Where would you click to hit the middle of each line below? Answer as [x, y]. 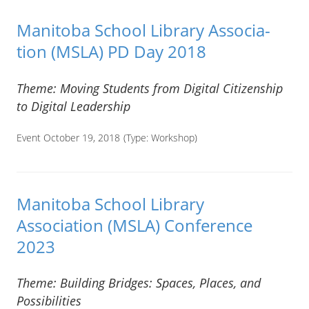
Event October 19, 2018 [68, 137]
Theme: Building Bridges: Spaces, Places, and [139, 283]
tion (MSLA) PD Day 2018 [111, 52]
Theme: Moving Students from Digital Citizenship [150, 88]
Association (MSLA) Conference [134, 225]
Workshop [173, 137]
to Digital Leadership [73, 106]
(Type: [137, 137]
